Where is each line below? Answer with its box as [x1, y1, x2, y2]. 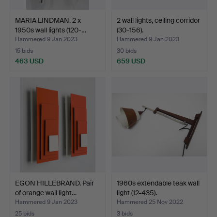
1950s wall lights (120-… [15, 25, 86, 34]
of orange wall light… [15, 188, 77, 197]
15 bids [15, 46, 33, 55]
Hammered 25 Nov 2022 [117, 198, 183, 206]
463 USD [15, 56, 44, 65]
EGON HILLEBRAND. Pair [15, 178, 94, 187]
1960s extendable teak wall [117, 178, 200, 187]
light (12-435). [117, 188, 157, 197]
